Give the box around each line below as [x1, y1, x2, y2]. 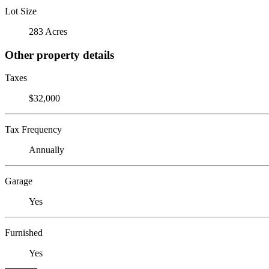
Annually [29, 145, 64, 156]
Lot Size [5, 5, 37, 16]
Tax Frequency [5, 124, 62, 135]
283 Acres [29, 26, 67, 37]
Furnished [5, 228, 43, 238]
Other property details [5, 48, 114, 61]
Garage [5, 176, 32, 187]
